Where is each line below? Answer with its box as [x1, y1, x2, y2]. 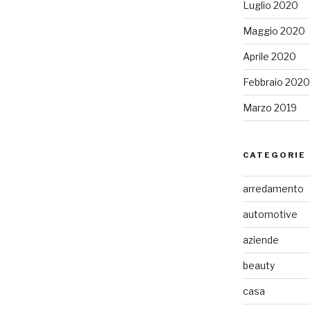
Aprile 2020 [242, 51, 296, 63]
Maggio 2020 [242, 25, 305, 37]
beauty [242, 259, 275, 272]
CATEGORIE [242, 150, 306, 161]
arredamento [242, 183, 304, 195]
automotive [242, 208, 298, 221]
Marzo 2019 [242, 102, 297, 114]
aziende [242, 234, 279, 246]
